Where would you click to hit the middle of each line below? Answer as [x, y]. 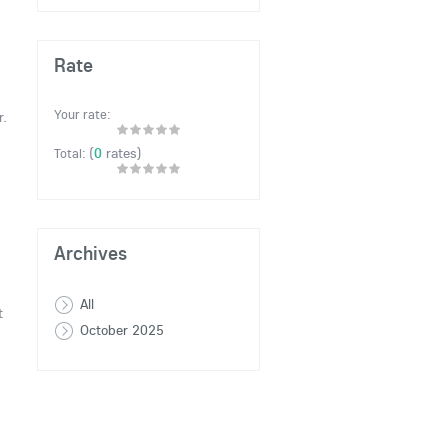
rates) [122, 153]
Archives [91, 253]
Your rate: [83, 114]
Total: [72, 153]
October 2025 [122, 330]
